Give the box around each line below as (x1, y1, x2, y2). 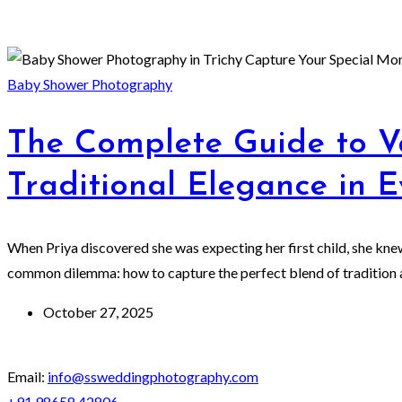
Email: (7, 368, 48, 386)
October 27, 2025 (43, 303, 153, 321)
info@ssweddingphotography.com (48, 368, 258, 386)
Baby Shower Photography (7, 74, 172, 92)
